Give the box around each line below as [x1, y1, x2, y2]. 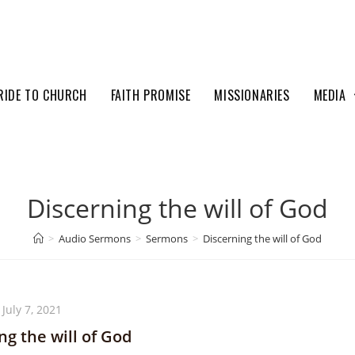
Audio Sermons [59, 231, 131, 246]
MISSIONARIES [214, 86, 290, 105]
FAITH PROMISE [110, 86, 191, 105]
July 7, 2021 [2, 302, 62, 317]
